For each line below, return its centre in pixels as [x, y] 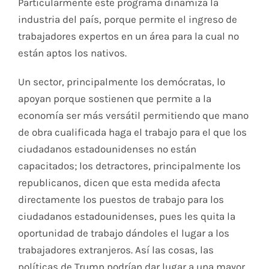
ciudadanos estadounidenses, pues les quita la [126, 216]
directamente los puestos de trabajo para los [121, 199]
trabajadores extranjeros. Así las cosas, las [116, 249]
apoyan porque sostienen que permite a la [114, 98]
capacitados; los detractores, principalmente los [129, 165]
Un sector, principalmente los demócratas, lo [121, 81]
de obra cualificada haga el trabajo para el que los [132, 132]
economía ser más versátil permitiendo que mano [133, 115]
